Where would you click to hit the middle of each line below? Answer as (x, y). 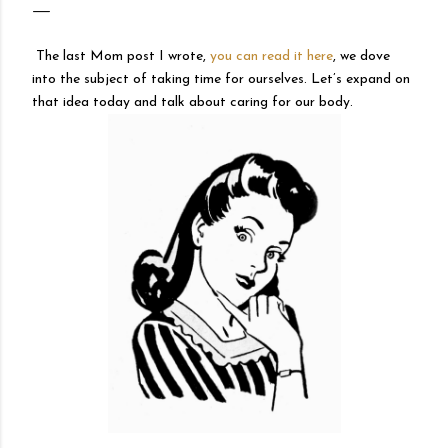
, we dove (361, 56)
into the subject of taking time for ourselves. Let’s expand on (221, 79)
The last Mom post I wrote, (121, 56)
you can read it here (271, 56)
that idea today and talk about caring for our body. (192, 102)
